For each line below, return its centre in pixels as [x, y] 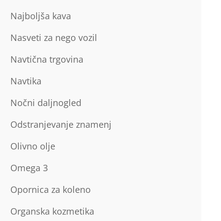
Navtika [26, 81]
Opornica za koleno [50, 189]
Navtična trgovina [47, 59]
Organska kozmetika [52, 211]
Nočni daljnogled [46, 103]
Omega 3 [29, 168]
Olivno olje [33, 146]
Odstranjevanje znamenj [61, 124]
